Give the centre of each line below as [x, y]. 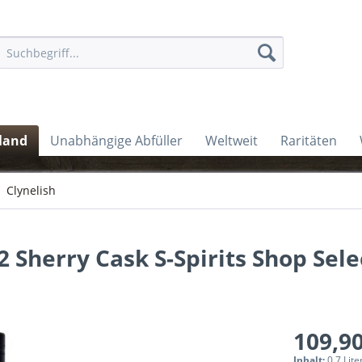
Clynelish [31, 190]
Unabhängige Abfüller [116, 141]
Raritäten [309, 141]
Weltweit [232, 141]
